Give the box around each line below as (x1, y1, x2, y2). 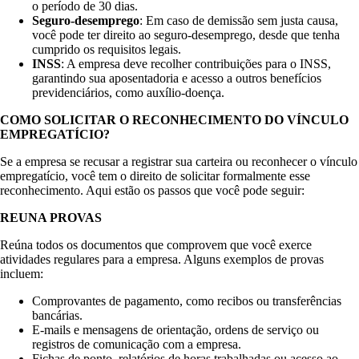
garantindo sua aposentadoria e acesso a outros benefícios (32, 71, 321, 86)
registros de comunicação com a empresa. (32, 337, 241, 352)
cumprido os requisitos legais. (32, 42, 181, 57)
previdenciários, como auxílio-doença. (32, 86, 224, 100)
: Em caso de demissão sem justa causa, (139, 14, 338, 28)
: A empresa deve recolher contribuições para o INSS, (61, 57, 331, 71)
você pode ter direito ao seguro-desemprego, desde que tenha (32, 28, 340, 42)
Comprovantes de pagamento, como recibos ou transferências (32, 294, 341, 309)
